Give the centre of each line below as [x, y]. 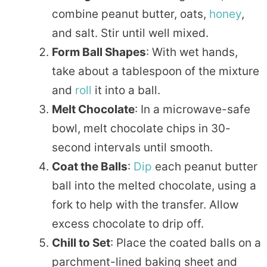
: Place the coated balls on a [186, 243]
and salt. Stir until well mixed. [130, 33]
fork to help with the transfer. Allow [145, 204]
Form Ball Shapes [99, 52]
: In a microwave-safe [193, 109]
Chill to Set [81, 243]
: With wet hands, [192, 52]
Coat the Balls [90, 166]
